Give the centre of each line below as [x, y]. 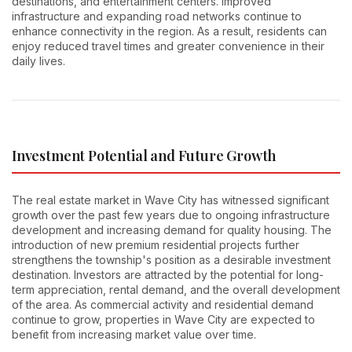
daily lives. [38, 61]
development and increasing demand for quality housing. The [172, 229]
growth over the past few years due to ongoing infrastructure [171, 214]
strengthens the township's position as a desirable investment [171, 259]
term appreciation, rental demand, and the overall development [176, 289]
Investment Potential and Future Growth [144, 156]
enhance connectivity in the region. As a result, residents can [169, 31]
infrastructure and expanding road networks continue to [157, 16]
